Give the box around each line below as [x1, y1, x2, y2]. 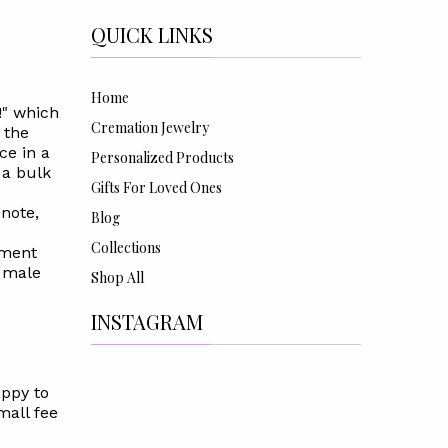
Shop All [90, 268, 144, 287]
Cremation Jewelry [90, 118, 209, 137]
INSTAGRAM [90, 308, 203, 335]
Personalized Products [90, 148, 234, 167]
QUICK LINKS [90, 21, 213, 48]
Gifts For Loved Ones [90, 178, 222, 197]
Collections [90, 238, 161, 257]
